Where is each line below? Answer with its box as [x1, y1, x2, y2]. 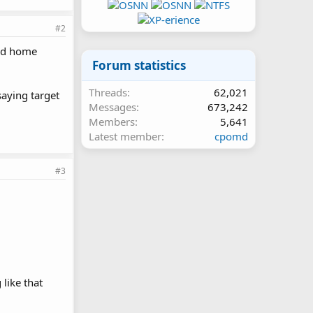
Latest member [89, 129, 161, 143]
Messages [89, 100, 136, 114]
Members [89, 115, 135, 129]
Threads [89, 85, 127, 99]
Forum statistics [92, 57, 186, 73]
